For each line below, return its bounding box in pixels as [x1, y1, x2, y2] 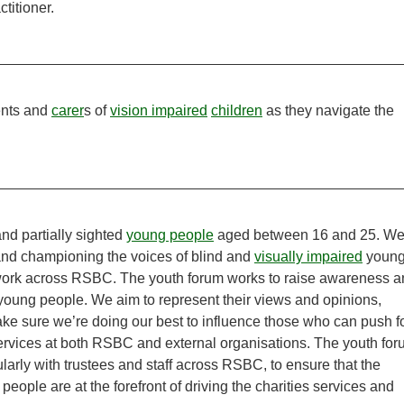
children [211, 103, 262, 119]
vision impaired [110, 103, 207, 119]
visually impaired [254, 249, 363, 265]
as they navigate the [262, 103, 394, 119]
